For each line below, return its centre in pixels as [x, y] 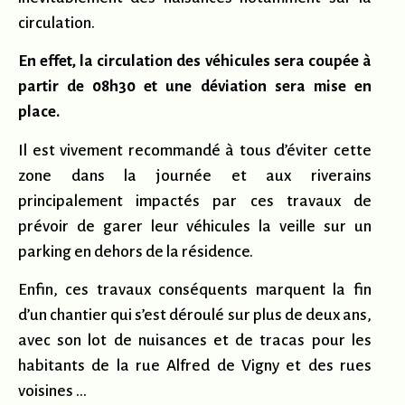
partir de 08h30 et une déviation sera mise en [195, 87]
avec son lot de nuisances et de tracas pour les [195, 340]
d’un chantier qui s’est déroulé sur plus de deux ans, [195, 315]
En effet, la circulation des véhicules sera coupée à [195, 61]
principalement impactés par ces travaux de [195, 201]
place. [39, 112]
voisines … [52, 391]
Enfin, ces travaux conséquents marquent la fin [195, 289]
